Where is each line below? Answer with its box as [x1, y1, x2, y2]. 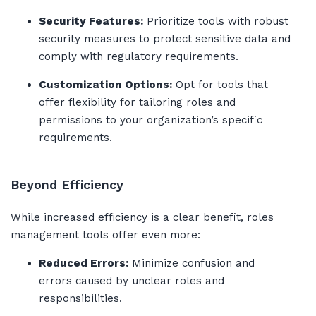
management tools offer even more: [11, 228, 200, 241]
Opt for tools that [172, 78, 268, 92]
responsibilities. [39, 292, 122, 305]
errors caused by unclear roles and [39, 274, 224, 288]
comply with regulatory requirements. [39, 50, 238, 63]
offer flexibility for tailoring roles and [39, 96, 236, 109]
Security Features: [39, 15, 143, 28]
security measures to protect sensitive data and [39, 32, 291, 46]
